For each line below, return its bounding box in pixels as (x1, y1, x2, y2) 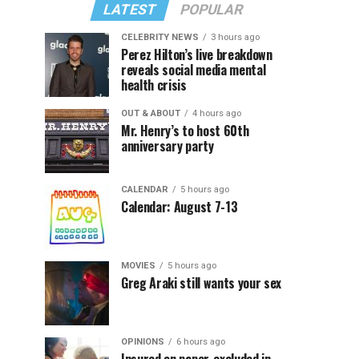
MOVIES (121, 260, 155, 271)
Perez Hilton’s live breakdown (121, 45, 272, 64)
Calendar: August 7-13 (121, 197, 238, 216)
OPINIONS (121, 337, 164, 347)
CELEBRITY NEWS (121, 32, 199, 42)
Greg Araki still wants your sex (121, 273, 282, 292)
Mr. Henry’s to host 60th (121, 121, 249, 140)
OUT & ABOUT (121, 108, 180, 119)
